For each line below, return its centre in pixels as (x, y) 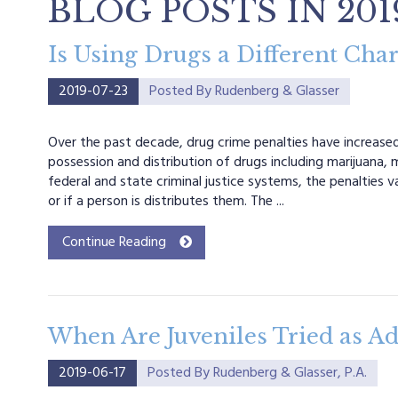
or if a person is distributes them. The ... (166, 202)
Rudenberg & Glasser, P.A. (290, 373)
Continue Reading (114, 243)
